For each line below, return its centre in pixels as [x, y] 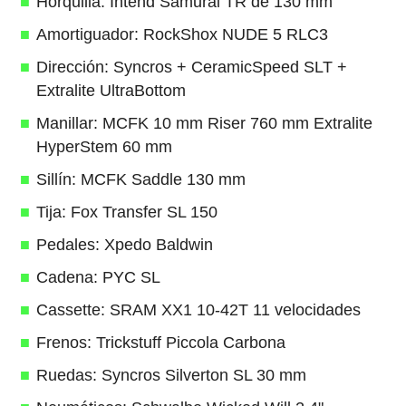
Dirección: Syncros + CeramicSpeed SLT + [191, 68]
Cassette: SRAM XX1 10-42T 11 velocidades [198, 310]
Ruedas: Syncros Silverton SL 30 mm [171, 376]
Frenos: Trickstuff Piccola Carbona [160, 343]
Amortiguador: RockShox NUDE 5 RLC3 [182, 35]
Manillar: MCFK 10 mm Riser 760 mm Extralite [204, 124]
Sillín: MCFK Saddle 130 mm [140, 180]
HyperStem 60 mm [104, 147]
